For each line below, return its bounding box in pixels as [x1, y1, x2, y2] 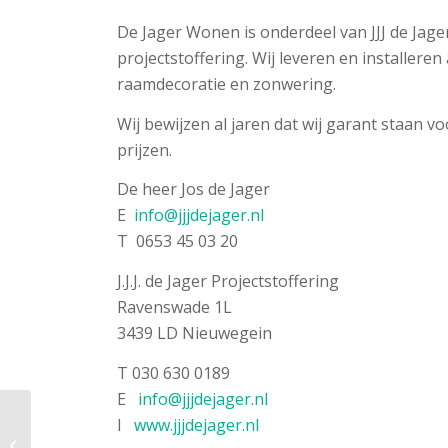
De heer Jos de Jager [117, 178, 271, 201]
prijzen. [117, 138, 173, 161]
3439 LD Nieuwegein [117, 321, 273, 344]
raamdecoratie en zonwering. [117, 73, 337, 96]
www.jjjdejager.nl [134, 413, 260, 436]
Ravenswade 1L [117, 295, 233, 318]
